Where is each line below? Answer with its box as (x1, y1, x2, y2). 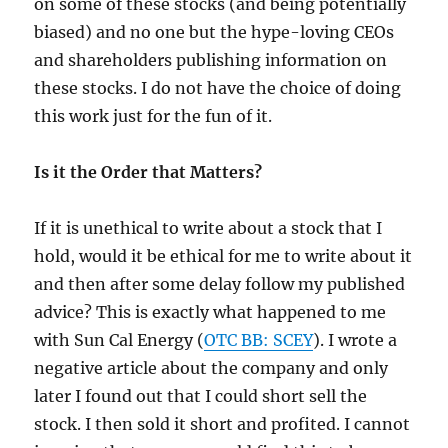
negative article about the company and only (34, 358, 389, 379)
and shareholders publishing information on (34, 50, 388, 71)
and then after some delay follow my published (34, 274, 406, 295)
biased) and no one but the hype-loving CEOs (34, 22, 395, 43)
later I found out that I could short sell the (34, 386, 368, 407)
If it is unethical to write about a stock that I (34, 218, 383, 239)
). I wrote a (313, 330, 398, 351)
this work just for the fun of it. (34, 106, 273, 127)
